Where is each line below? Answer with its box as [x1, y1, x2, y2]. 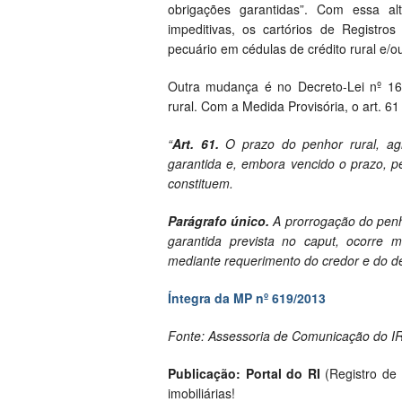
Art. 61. [172, 135, 219, 153]
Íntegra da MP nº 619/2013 [168, 289, 326, 308]
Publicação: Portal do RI [168, 364, 320, 383]
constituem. [168, 174, 233, 193]
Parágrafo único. [168, 212, 270, 231]
